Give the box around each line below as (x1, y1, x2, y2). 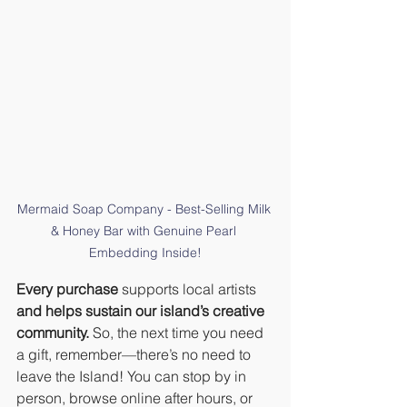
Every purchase (16, 279, 118, 298)
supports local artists (118, 279, 260, 298)
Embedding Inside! (89, 243, 202, 261)
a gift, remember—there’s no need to (16, 344, 254, 363)
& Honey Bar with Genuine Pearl (51, 222, 240, 239)
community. (16, 323, 89, 342)
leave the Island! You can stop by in (16, 366, 250, 385)
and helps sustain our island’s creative (16, 301, 268, 320)
